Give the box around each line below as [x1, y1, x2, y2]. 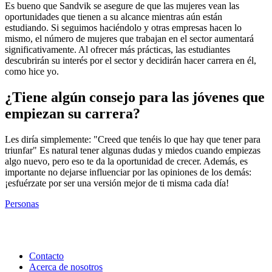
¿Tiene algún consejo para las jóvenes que [5, 89, 265, 105]
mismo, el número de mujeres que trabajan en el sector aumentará [5, 33, 254, 44]
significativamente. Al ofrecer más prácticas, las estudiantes [5, 44, 230, 55]
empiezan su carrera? [5, 105, 140, 121]
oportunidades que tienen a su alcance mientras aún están [5, 11, 222, 22]
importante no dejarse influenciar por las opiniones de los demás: [5, 166, 251, 177]
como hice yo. [5, 66, 59, 76]
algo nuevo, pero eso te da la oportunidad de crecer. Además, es [5, 155, 248, 166]
